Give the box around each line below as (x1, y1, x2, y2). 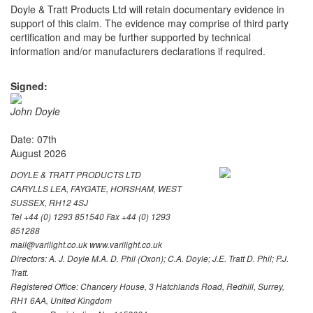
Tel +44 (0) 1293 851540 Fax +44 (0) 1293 (10, 210, 170, 222)
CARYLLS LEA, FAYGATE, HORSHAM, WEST (10, 182, 182, 194)
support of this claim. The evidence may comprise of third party (10, 15, 289, 30)
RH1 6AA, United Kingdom (10, 294, 112, 306)
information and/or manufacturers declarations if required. (10, 43, 265, 58)
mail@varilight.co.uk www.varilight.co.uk (10, 238, 162, 250)
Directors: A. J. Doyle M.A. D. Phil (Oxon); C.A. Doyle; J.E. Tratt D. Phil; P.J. (10, 252, 289, 264)
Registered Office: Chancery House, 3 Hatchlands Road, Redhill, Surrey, (10, 280, 284, 292)
